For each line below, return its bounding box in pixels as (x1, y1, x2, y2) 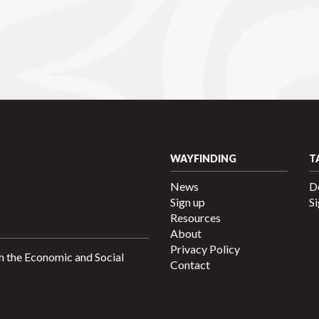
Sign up (170, 195, 205, 209)
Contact (170, 258, 210, 272)
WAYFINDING (170, 152, 236, 165)
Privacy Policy (170, 242, 240, 256)
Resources (170, 211, 221, 225)
